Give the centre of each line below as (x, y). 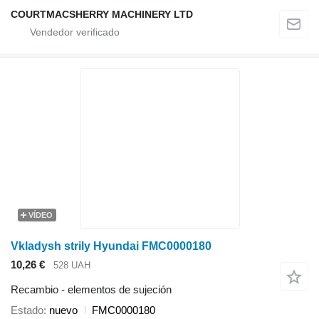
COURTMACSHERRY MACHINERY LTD (102, 15)
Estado (27, 310)
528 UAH (72, 266)
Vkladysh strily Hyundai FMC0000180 (111, 246)
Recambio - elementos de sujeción (91, 289)
